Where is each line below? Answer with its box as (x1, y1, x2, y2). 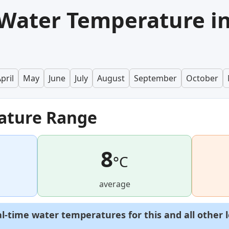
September (134, 73, 177, 84)
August (97, 73, 125, 84)
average (99, 178, 130, 190)
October (186, 73, 218, 84)
